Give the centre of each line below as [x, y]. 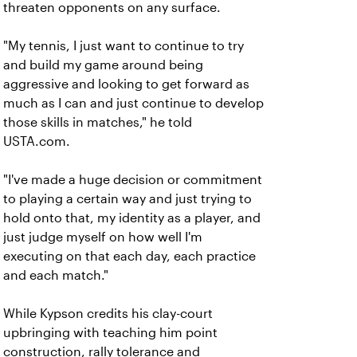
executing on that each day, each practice [129, 256]
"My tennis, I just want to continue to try [124, 46]
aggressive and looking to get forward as [126, 84]
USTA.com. [38, 141]
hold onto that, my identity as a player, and [132, 218]
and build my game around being [103, 65]
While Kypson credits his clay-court [108, 314]
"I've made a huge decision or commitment [133, 180]
